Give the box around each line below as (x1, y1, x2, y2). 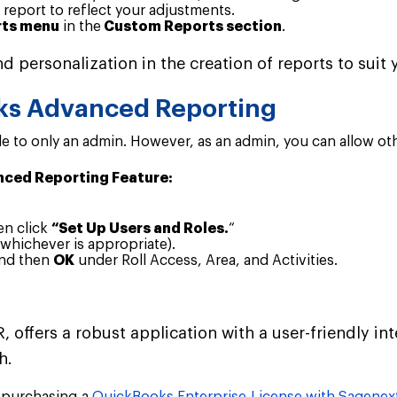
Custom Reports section (101, 19, 282, 35)
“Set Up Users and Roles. (51, 222, 229, 237)
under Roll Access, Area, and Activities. (74, 253, 338, 269)
